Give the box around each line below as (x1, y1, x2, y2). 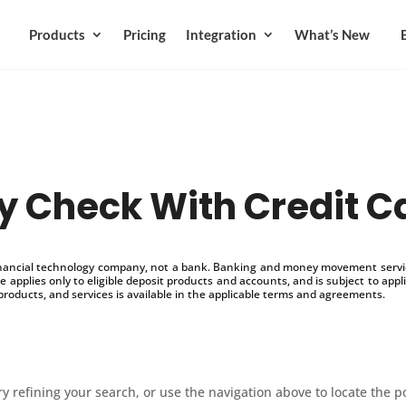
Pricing (122, 26, 166, 43)
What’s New (294, 26, 370, 43)
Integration (185, 26, 256, 43)
